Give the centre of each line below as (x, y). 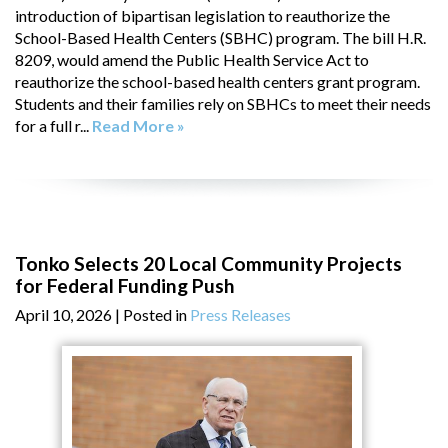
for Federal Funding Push (125, 286)
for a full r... (53, 126)
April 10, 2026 (63, 315)
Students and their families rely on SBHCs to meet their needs (223, 104)
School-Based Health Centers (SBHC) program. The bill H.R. (220, 38)
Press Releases (240, 315)
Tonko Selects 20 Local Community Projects (208, 264)
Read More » (138, 126)
